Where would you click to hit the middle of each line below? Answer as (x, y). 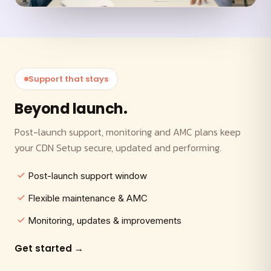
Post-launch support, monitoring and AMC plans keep (128, 132)
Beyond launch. (71, 109)
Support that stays (68, 79)
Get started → (49, 249)
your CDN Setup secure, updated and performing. (118, 148)
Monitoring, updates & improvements (105, 221)
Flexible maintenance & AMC (88, 198)
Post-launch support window (87, 176)
